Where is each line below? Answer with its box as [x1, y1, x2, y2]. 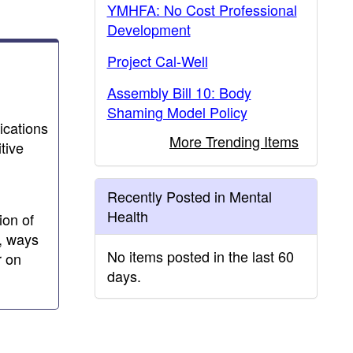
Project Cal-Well [106, 50, 208, 71]
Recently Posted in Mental [106, 186, 272, 206]
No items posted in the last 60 [106, 246, 294, 266]
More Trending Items [169, 131, 299, 151]
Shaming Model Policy [106, 102, 247, 122]
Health [106, 206, 148, 226]
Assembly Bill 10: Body [106, 82, 251, 102]
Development [106, 19, 191, 39]
